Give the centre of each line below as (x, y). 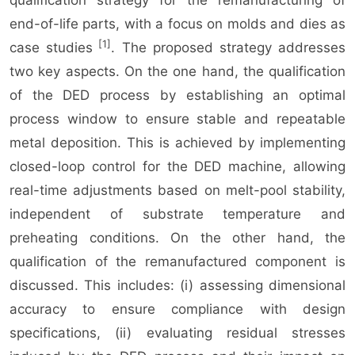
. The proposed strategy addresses (229, 48)
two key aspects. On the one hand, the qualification (177, 72)
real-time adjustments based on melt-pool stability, (177, 191)
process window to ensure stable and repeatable (177, 119)
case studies (52, 48)
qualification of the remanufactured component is (177, 262)
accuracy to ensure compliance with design (177, 309)
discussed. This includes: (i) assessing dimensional (177, 286)
